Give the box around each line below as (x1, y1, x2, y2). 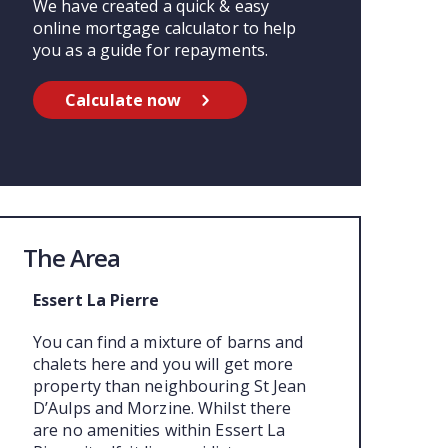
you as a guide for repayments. (33, 38, 269, 61)
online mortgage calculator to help (33, 16, 297, 39)
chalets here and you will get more (33, 353, 294, 376)
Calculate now (65, 88, 182, 111)
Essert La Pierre (33, 289, 160, 312)
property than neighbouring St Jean (33, 375, 307, 398)
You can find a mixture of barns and (33, 331, 304, 354)
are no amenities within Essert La (33, 419, 286, 442)
